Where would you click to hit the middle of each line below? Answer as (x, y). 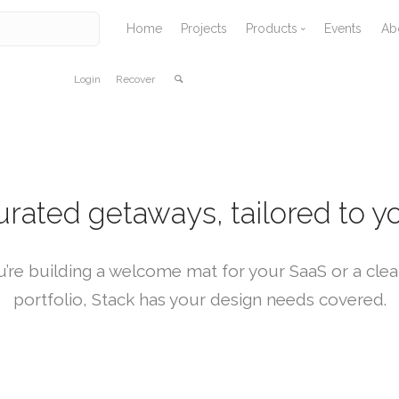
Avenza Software (317, 112)
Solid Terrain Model (326, 138)
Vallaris (290, 85)
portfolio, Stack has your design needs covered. (199, 300)
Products (272, 28)
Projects (204, 28)
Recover (136, 80)
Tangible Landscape (328, 166)
